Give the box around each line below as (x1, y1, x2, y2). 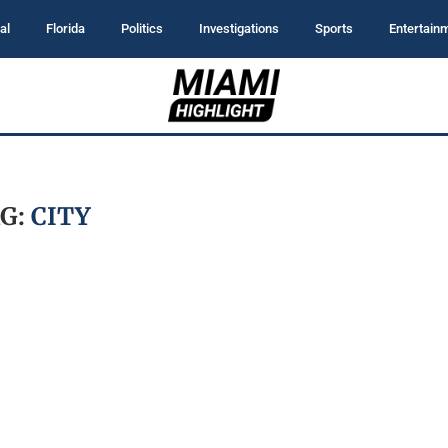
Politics (121, 21, 163, 36)
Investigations (199, 21, 279, 36)
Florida (46, 21, 85, 36)
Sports (315, 21, 353, 36)
